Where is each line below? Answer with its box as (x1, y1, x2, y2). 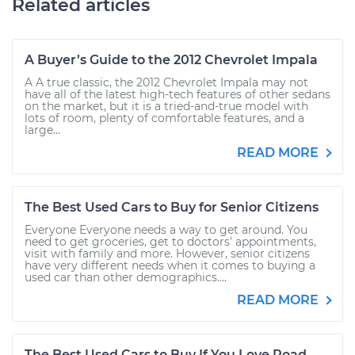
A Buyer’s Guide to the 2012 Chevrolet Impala (25, 52, 318, 67)
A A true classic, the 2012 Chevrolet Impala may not (25, 75, 308, 90)
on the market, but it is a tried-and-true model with (25, 99, 308, 113)
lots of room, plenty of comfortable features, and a (25, 111, 304, 125)
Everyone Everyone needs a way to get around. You (25, 223, 307, 237)
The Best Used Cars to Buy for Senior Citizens (25, 200, 319, 215)
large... (25, 123, 60, 137)
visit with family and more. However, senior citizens (25, 246, 310, 261)
